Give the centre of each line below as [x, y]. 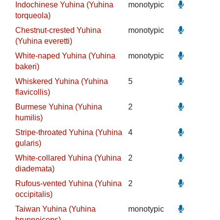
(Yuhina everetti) [43, 41]
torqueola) [33, 15]
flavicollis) [32, 92]
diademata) [35, 169]
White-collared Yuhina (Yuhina [68, 158]
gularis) [28, 143]
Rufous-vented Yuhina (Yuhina [68, 183]
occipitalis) [34, 194]
